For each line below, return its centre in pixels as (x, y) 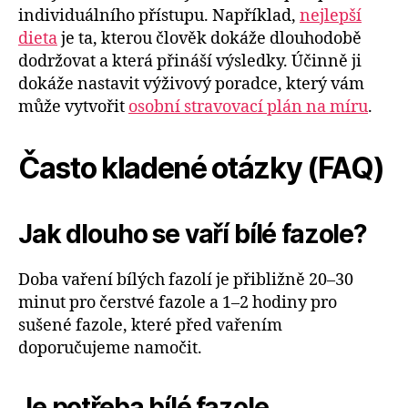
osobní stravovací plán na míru (248, 107)
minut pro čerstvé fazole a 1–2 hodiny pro (178, 303)
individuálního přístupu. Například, (159, 16)
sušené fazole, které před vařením (150, 326)
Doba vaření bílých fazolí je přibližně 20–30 (186, 280)
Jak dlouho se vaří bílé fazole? (193, 235)
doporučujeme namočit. (110, 349)
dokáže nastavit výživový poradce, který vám (191, 85)
